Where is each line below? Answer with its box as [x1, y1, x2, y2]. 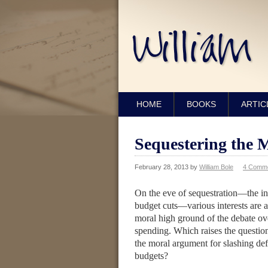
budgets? [135, 251, 168, 261]
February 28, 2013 [135, 163, 188, 170]
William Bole [199, 163, 233, 170]
